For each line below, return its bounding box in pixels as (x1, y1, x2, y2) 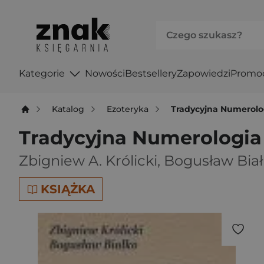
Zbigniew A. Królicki (19, 152, 157, 169)
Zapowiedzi (176, 67, 230, 79)
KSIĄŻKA (41, 182, 95, 196)
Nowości (84, 67, 125, 79)
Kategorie (19, 67, 65, 79)
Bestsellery (124, 67, 177, 79)
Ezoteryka (107, 103, 149, 114)
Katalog (52, 103, 85, 114)
